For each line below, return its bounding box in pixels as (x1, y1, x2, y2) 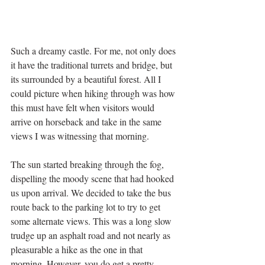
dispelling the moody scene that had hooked (11, 172, 176, 185)
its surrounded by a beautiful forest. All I (11, 73, 163, 85)
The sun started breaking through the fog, (11, 158, 166, 170)
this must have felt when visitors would (11, 101, 157, 114)
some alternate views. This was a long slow (11, 215, 174, 227)
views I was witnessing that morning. (11, 130, 151, 142)
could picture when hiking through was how (11, 87, 177, 99)
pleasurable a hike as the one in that (11, 243, 145, 256)
